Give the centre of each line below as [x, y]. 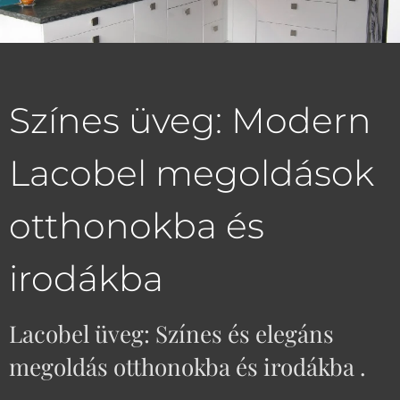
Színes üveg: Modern [190, 121]
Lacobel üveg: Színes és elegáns [171, 333]
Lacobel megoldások [192, 173]
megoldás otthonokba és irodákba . [187, 367]
